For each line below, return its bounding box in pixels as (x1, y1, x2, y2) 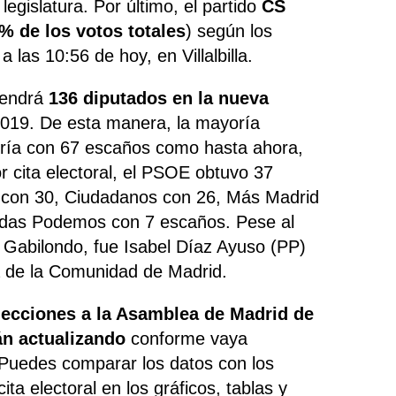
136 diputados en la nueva (49, 88, 270, 108)
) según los (186, 20, 273, 41)
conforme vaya (131, 328, 248, 348)
